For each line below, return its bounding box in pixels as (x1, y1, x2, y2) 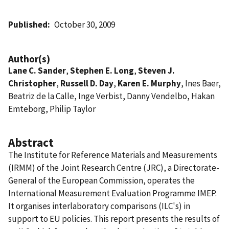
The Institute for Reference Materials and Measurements (8, 149, 217, 161)
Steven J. (138, 64, 175, 76)
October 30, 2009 (54, 18, 116, 30)
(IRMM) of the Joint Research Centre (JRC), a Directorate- (8, 162, 219, 173)
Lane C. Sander (8, 64, 66, 76)
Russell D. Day (60, 77, 113, 89)
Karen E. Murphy (118, 77, 181, 89)
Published (8, 18, 48, 30)
